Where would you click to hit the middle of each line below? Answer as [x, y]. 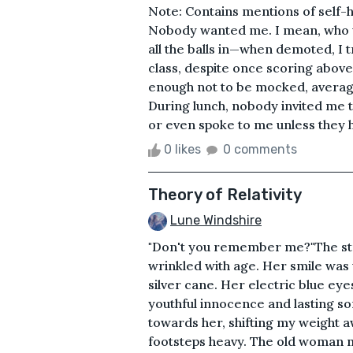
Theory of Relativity [225, 194]
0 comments [260, 149]
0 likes [182, 149]
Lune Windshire [216, 220]
